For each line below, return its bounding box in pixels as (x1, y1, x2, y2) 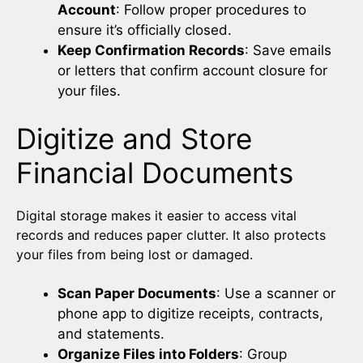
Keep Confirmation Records (58, 41, 245, 58)
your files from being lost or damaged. (16, 246, 253, 263)
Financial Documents (16, 156, 293, 190)
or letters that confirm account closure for (58, 62, 327, 79)
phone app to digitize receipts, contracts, (58, 305, 323, 322)
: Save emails (245, 41, 331, 58)
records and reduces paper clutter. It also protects (16, 227, 326, 244)
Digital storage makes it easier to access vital (16, 207, 297, 224)
